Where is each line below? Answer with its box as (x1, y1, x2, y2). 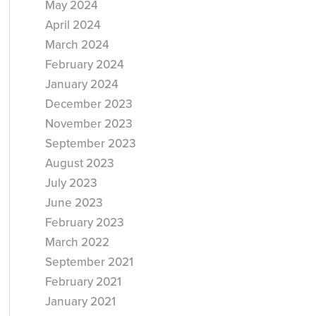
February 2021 (44, 274, 121, 289)
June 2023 (44, 195, 103, 210)
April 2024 (44, 18, 101, 32)
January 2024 (44, 77, 119, 92)
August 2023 (44, 156, 114, 171)
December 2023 (44, 97, 133, 111)
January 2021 (44, 294, 116, 309)
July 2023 (44, 176, 97, 190)
